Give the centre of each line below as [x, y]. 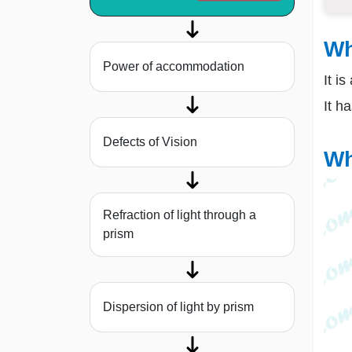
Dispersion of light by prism [178, 307]
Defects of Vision [150, 142]
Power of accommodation [174, 67]
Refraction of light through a [180, 215]
